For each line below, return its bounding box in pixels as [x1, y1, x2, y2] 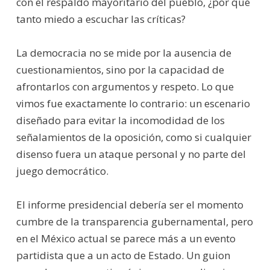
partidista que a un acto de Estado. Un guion [16, 248, 230, 262]
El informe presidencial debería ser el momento [16, 197, 243, 212]
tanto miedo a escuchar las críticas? [16, 11, 186, 26]
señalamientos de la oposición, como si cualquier [16, 130, 251, 144]
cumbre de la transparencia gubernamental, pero [16, 214, 253, 228]
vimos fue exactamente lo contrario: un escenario [16, 96, 250, 110]
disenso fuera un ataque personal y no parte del [16, 146, 246, 161]
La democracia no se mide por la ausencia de [16, 45, 231, 60]
